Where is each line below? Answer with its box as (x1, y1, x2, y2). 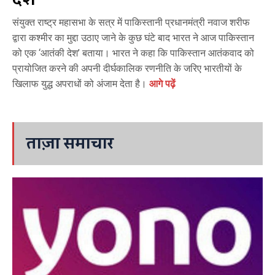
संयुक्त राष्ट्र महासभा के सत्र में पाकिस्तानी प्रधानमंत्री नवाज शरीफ (12, 16, 250, 28)
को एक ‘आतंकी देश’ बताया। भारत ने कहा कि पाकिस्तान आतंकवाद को (12, 47, 254, 59)
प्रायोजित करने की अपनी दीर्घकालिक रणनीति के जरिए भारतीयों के (12, 62, 242, 74)
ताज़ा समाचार (26, 128, 114, 159)
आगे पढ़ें (149, 77, 176, 90)
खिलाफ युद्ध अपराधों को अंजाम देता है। (12, 77, 149, 90)
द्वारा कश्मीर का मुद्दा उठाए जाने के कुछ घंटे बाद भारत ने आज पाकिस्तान (12, 31, 254, 44)
